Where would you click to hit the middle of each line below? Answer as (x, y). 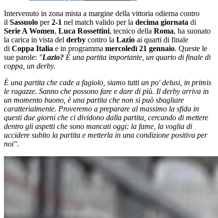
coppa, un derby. (30, 66)
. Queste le (191, 48)
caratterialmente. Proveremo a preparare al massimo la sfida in (101, 109)
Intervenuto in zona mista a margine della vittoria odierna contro (102, 13)
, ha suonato (192, 31)
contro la (101, 39)
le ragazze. (21, 91)
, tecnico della (132, 31)
